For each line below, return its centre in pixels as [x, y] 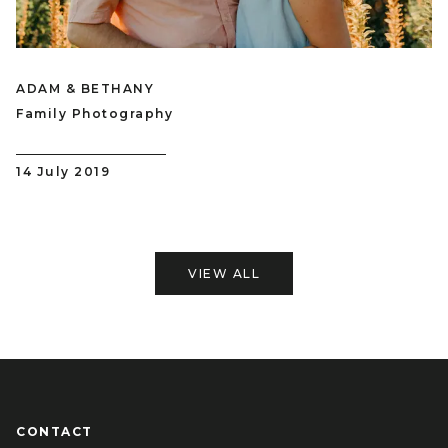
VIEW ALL [224, 274]
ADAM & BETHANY [85, 89]
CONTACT [54, 432]
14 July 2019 [63, 172]
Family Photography [94, 114]
